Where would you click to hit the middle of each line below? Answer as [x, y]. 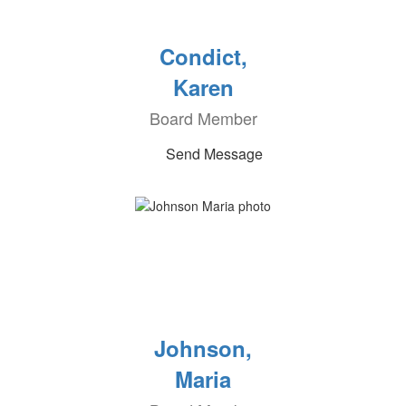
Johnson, [203, 348]
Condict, [203, 56]
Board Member [203, 118]
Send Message [214, 154]
